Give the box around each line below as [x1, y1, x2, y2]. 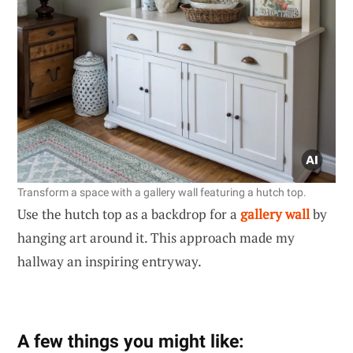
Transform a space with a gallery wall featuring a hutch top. [17, 185, 307, 199]
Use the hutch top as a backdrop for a [17, 204, 240, 223]
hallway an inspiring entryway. [17, 251, 202, 270]
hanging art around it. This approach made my [17, 228, 295, 247]
